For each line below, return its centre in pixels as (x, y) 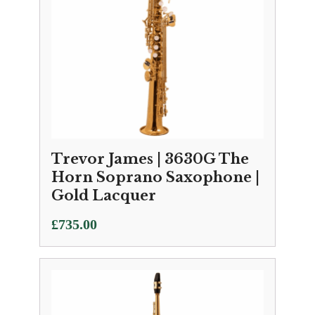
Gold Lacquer (104, 195)
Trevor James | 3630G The (150, 159)
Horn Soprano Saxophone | (155, 177)
